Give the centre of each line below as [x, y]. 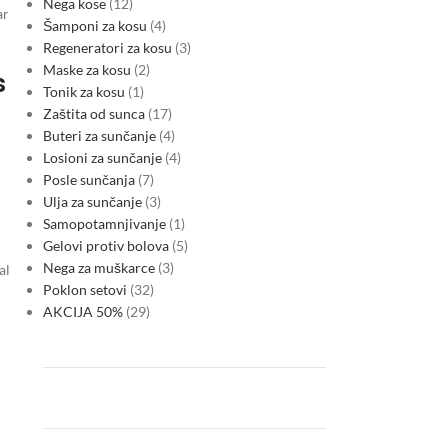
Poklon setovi [84, 289]
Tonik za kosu [83, 91]
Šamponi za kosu [94, 25]
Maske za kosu [86, 69]
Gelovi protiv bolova [105, 245]
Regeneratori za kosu [107, 47]
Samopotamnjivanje [104, 223]
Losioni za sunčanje [102, 157]
